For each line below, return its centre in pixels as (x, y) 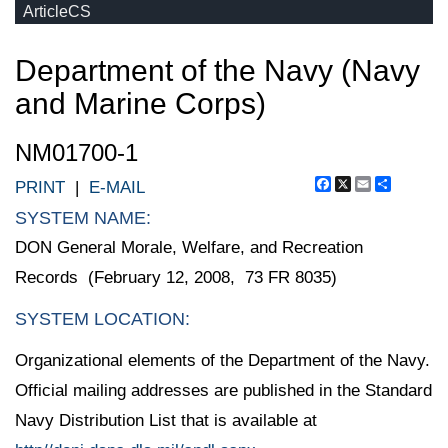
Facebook (367, 183)
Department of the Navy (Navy (217, 70)
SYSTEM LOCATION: (102, 318)
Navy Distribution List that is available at (166, 420)
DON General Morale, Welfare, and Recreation (189, 247)
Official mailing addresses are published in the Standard (223, 390)
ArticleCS (57, 11)
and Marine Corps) (140, 103)
